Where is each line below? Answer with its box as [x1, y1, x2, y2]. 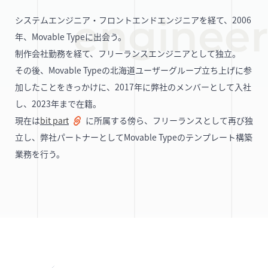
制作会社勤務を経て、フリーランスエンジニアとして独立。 [15, 47, 240, 59]
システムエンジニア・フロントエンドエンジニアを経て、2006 [15, 13, 251, 26]
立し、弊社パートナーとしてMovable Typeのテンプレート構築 [15, 130, 252, 143]
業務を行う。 [15, 147, 65, 160]
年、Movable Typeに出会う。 [15, 30, 126, 42]
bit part [40, 114, 69, 126]
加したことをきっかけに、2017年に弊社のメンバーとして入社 [15, 80, 251, 93]
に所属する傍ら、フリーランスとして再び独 [85, 114, 253, 126]
